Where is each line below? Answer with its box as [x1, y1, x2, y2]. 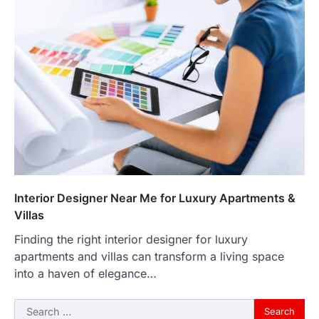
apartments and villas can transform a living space [14, 249, 284, 263]
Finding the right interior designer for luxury [14, 231, 248, 246]
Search [14, 299, 51, 314]
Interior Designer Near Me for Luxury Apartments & [14, 190, 296, 205]
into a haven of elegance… [14, 266, 157, 281]
